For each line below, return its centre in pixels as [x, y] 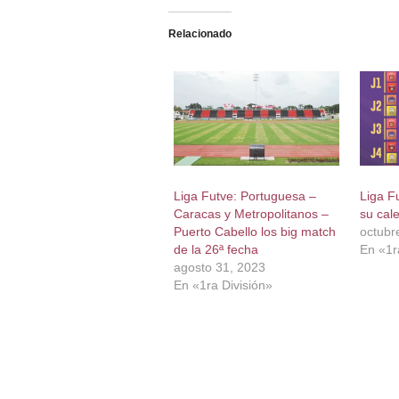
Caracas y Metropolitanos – [251, 214]
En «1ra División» [223, 285]
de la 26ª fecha [216, 250]
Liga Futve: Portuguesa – [244, 196]
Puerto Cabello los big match [254, 232]
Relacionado [199, 34]
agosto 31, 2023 [219, 268]
